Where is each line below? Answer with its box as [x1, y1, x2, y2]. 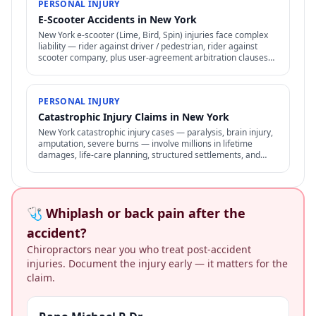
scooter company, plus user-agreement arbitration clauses [38, 51, 268, 63]
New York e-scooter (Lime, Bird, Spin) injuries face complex [38, 29, 268, 41]
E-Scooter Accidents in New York [38, 13, 197, 26]
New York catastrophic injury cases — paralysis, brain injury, [38, 126, 273, 138]
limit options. [38, 63, 88, 75]
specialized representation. [38, 160, 145, 172]
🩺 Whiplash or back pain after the [27, 205, 245, 221]
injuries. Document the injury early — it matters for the [27, 257, 288, 270]
